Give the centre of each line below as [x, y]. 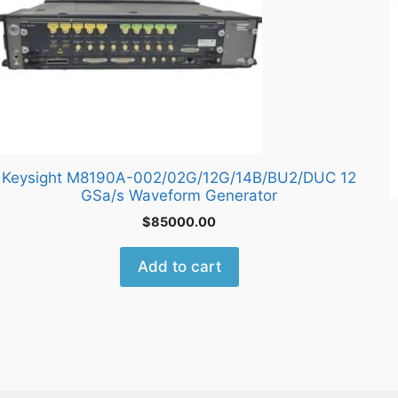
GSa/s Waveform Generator [179, 196]
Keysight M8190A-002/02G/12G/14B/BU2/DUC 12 [179, 178]
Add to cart [179, 267]
